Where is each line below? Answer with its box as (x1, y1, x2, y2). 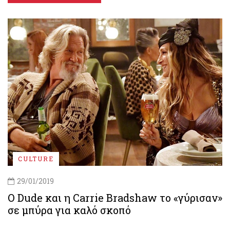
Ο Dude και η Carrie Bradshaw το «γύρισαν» (8, 190, 222, 204)
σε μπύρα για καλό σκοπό (8, 203, 131, 217)
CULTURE (18, 154, 54, 163)
